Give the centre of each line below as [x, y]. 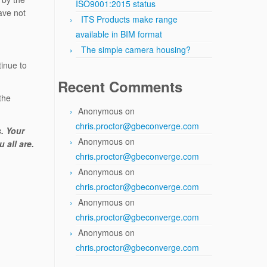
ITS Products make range [129, 19]
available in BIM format [119, 34]
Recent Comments [120, 86]
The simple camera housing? [136, 49]
